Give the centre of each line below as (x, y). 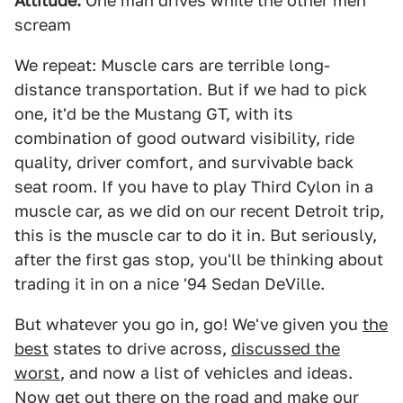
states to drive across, (140, 349)
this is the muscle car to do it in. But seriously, (196, 235)
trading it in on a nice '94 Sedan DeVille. (170, 284)
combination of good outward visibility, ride (184, 138)
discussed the (286, 349)
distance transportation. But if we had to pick (191, 90)
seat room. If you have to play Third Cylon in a (194, 187)
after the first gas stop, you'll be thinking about (199, 260)
